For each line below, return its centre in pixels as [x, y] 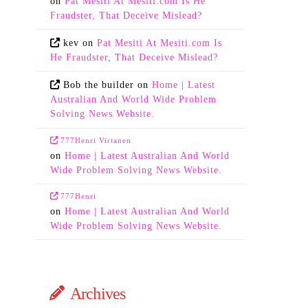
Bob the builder [99, 85]
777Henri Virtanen [96, 140]
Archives [98, 293]
